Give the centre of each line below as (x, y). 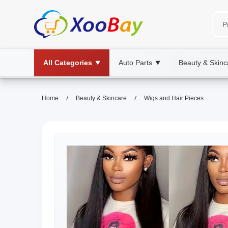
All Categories (68, 63)
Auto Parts (135, 63)
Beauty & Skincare (101, 98)
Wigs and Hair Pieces (174, 98)
